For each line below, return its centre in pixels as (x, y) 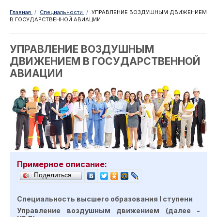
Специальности (61, 12)
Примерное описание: (62, 164)
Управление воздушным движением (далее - (108, 210)
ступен (175, 199)
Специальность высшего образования (88, 199)
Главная (20, 12)
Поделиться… (56, 175)
